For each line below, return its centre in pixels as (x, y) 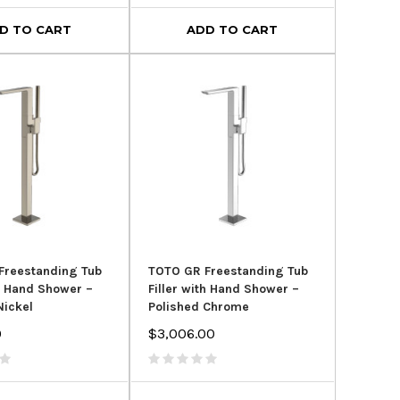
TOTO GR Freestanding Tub (228, 271)
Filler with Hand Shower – (223, 289)
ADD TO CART (233, 30)
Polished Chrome (198, 307)
